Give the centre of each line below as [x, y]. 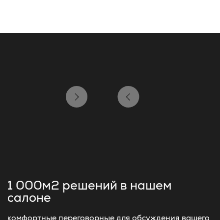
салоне [29, 197]
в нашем [146, 185]
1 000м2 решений [64, 185]
